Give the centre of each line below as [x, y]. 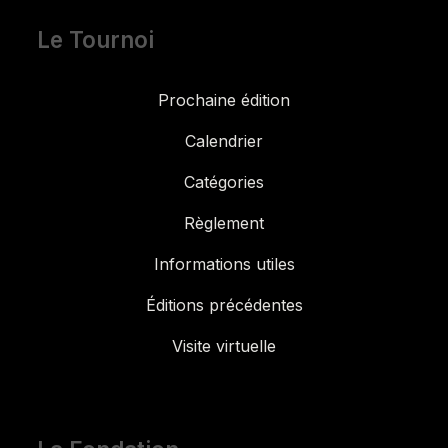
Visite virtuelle [224, 345]
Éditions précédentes [224, 304]
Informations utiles [224, 263]
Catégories [224, 181]
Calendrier [224, 140]
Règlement [224, 222]
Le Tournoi [95, 39]
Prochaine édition [224, 99]
